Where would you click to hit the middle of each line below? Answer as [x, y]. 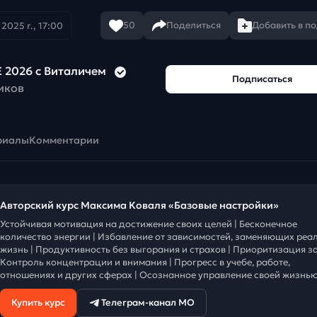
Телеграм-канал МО [148, 303]
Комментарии [64, 140]
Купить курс [38, 303]
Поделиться [194, 25]
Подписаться [262, 79]
